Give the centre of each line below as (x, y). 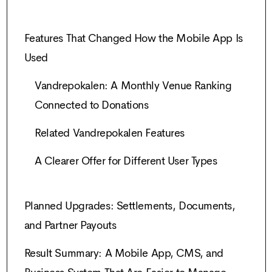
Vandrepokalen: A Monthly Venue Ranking (133, 85)
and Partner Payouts (70, 225)
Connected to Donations (92, 105)
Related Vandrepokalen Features (110, 133)
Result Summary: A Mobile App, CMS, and (124, 253)
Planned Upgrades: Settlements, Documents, (130, 206)
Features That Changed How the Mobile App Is (133, 38)
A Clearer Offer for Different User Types (126, 161)
